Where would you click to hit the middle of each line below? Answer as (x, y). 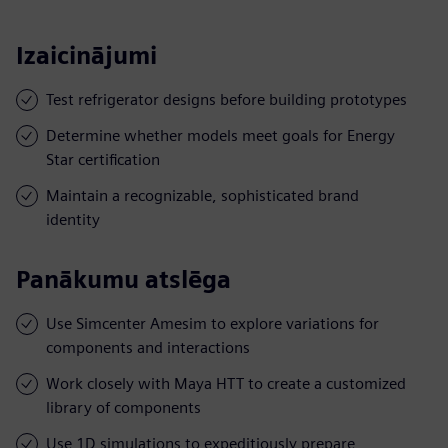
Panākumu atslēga (123, 279)
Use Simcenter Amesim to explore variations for (212, 323)
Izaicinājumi (86, 55)
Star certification (103, 159)
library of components (123, 407)
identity (73, 219)
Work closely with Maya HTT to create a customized (226, 383)
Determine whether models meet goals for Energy (220, 135)
